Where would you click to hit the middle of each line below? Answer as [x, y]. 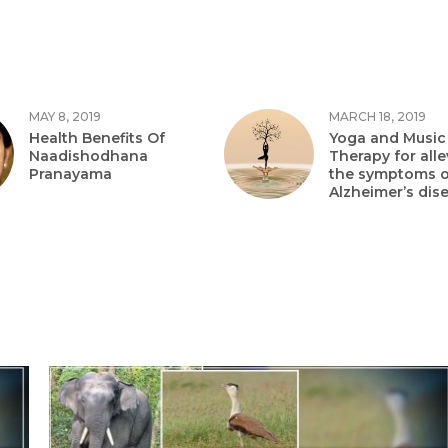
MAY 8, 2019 [65, 116]
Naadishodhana [88, 156]
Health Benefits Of [97, 138]
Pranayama [70, 174]
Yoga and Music [387, 138]
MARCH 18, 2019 [377, 116]
